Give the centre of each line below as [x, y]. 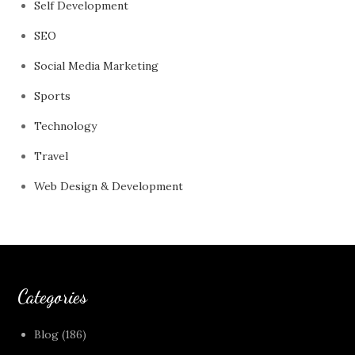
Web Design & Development [109, 186]
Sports [53, 96]
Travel [52, 156]
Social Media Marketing [97, 66]
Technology [66, 126]
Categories [53, 297]
